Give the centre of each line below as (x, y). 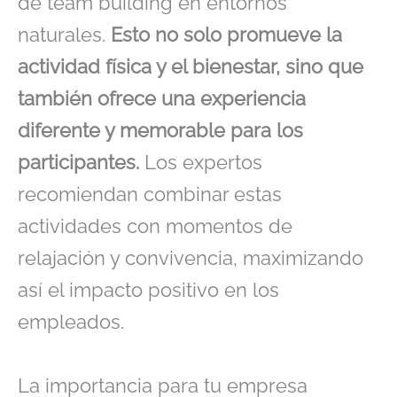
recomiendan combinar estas (150, 195)
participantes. (78, 163)
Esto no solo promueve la (226, 35)
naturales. (64, 35)
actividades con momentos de (155, 226)
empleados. (71, 322)
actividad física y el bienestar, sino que (191, 67)
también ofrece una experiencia (162, 99)
